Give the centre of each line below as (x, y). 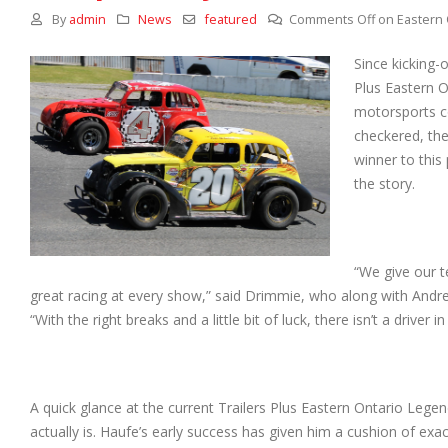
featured (230, 20)
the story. (384, 184)
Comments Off (332, 20)
